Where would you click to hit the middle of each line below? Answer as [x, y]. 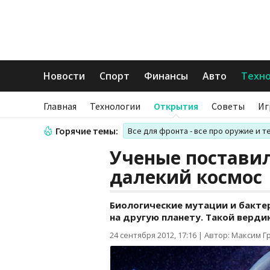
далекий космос [186, 177]
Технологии [115, 106]
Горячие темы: [87, 131]
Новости [64, 76]
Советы [228, 106]
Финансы [166, 76]
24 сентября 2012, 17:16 [153, 235]
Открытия [176, 106]
